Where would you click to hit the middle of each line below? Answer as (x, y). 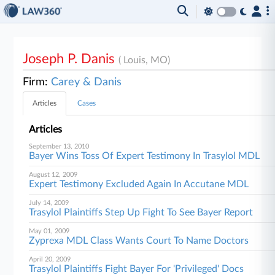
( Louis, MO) (145, 60)
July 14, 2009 (49, 203)
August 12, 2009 (53, 175)
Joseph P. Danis (71, 59)
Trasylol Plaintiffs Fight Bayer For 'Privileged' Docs (137, 269)
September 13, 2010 (59, 146)
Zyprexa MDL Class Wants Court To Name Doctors (139, 241)
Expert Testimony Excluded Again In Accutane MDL (139, 184)
